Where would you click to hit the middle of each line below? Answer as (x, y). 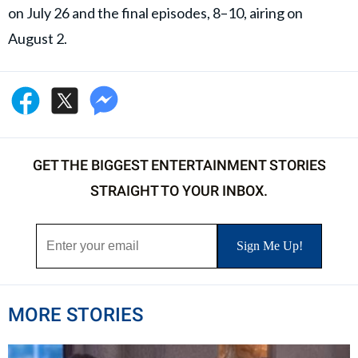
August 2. (38, 39)
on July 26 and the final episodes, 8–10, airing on (155, 13)
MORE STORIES (76, 315)
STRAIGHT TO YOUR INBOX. (179, 191)
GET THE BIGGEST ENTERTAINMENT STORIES (179, 165)
